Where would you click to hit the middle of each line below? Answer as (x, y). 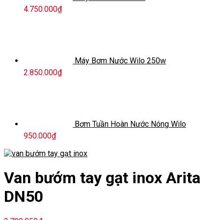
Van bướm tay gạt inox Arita (102, 178)
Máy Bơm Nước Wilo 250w (120, 60)
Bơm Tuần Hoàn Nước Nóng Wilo (130, 124)
